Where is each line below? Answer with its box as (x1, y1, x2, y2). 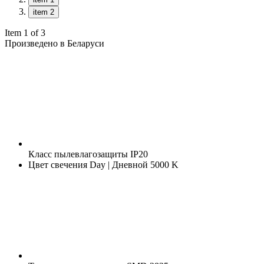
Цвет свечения (28, 159, 87, 170)
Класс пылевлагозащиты (28, 148, 128, 159)
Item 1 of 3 (5, 27, 45, 38)
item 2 (33, 7, 54, 16)
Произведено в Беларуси (5, 38, 104, 48)
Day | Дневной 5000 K (87, 159, 179, 170)
